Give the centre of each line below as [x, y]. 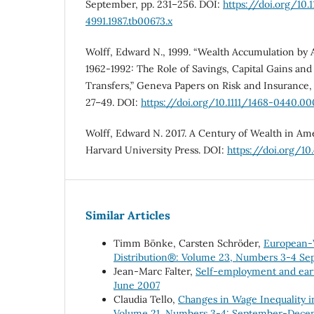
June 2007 [137, 286]
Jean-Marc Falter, [155, 272]
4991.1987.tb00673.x [129, 21]
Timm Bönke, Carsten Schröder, [189, 244]
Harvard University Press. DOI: [156, 150]
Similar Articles [128, 216]
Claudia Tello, [146, 300]
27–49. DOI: [113, 103]
